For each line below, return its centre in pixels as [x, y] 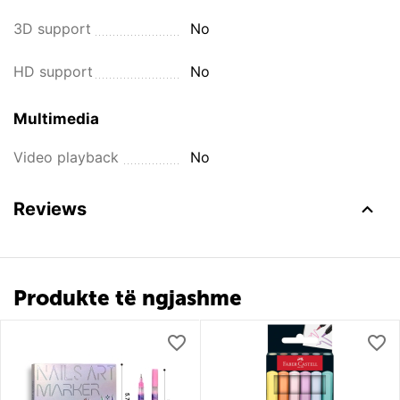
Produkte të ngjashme [128, 298]
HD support [53, 71]
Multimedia [56, 119]
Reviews [50, 209]
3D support [52, 29]
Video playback [66, 157]
